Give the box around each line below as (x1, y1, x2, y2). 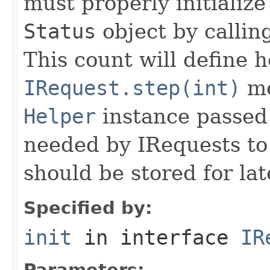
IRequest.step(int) (24, 75, 240, 100)
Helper (24, 104, 96, 128)
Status (24, 19, 96, 43)
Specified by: (24, 197, 152, 218)
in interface (72, 225, 240, 250)
